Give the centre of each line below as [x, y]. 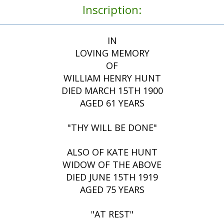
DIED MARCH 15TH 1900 [112, 91]
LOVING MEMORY [112, 53]
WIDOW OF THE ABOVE [112, 165]
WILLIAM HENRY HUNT [112, 78]
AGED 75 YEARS [112, 190]
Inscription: [112, 10]
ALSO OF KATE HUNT [112, 152]
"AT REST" [112, 214]
